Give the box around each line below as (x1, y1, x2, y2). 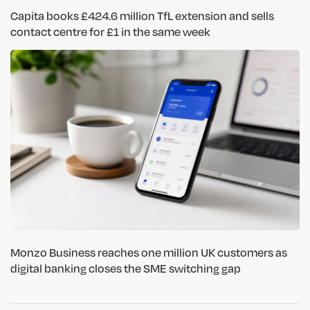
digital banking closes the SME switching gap (10, 261, 241, 276)
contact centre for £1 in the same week (10, 24, 210, 39)
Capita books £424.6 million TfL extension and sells (10, 8, 274, 23)
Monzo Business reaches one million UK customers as (10, 245, 287, 260)
